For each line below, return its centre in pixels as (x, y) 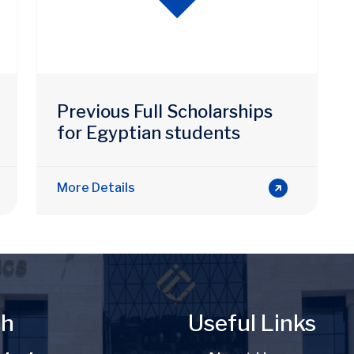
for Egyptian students (149, 132)
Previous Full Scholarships (165, 111)
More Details (96, 187)
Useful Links (252, 323)
